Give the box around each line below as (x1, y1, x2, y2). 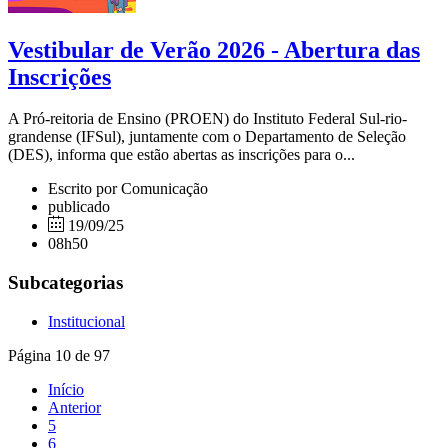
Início (48, 380, 84, 398)
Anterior (48, 398, 101, 416)
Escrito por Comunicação (48, 180, 208, 198)
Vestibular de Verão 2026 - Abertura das (8, 36, 420, 63)
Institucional (48, 312, 125, 330)
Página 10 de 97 (8, 346, 110, 364)
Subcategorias (8, 272, 123, 294)
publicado (48, 198, 110, 216)
